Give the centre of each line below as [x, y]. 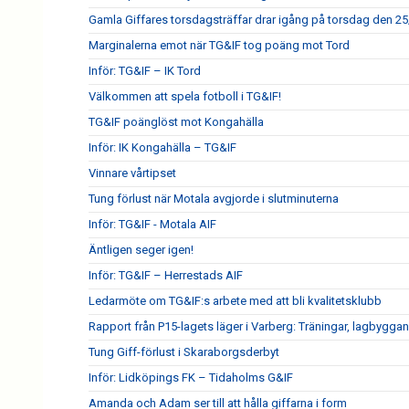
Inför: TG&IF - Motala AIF [152, 224]
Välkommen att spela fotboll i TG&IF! [185, 96]
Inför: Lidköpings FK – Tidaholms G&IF [191, 378]
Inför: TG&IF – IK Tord [145, 71]
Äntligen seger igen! [141, 250]
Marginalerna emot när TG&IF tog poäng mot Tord [219, 45]
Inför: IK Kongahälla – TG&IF [163, 147]
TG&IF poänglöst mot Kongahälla [176, 122]
